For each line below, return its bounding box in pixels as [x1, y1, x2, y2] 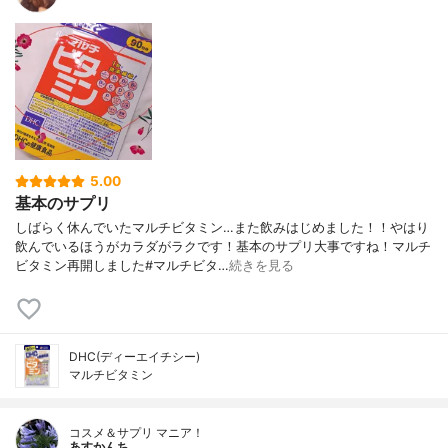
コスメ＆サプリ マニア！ [69, 425, 204, 441]
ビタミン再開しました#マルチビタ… [15, 258, 229, 274]
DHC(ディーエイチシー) [69, 349, 200, 365]
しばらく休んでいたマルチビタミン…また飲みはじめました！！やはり [15, 220, 429, 236]
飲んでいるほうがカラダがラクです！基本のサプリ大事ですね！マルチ [15, 239, 431, 255]
